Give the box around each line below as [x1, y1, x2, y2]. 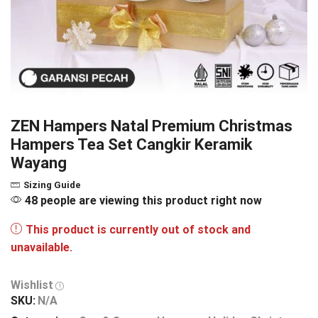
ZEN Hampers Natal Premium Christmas [11, 116, 292, 136]
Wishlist [11, 278, 53, 292]
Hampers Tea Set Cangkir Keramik [11, 135, 253, 154]
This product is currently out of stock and [26, 223, 251, 237]
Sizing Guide [23, 180, 81, 191]
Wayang [11, 153, 67, 172]
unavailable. [11, 241, 72, 255]
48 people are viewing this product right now [22, 194, 262, 208]
